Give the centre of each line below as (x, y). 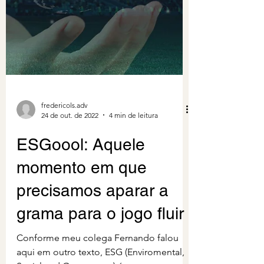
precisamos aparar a (93, 205)
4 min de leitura (133, 130)
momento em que (82, 182)
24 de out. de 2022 (70, 130)
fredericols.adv (65, 120)
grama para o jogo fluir (100, 228)
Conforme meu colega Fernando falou (98, 252)
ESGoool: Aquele (81, 159)
